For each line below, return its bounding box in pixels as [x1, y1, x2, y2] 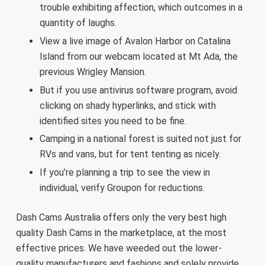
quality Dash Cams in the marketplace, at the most [15, 227, 227, 239]
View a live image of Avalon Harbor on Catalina [39, 35, 231, 47]
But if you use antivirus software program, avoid [39, 84, 237, 96]
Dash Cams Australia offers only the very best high [15, 212, 227, 224]
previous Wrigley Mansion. [39, 66, 146, 77]
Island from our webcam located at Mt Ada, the [39, 50, 238, 62]
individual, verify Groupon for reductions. [39, 182, 205, 194]
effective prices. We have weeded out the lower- [15, 243, 222, 254]
